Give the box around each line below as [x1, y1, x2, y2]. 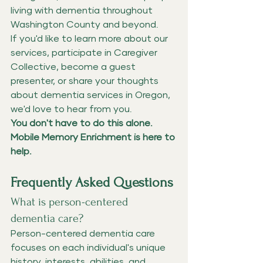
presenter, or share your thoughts [11, 76, 161, 86]
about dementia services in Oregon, [11, 90, 173, 100]
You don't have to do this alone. [11, 118, 155, 128]
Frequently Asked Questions [11, 174, 173, 190]
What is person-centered [11, 195, 131, 208]
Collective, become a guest [11, 62, 138, 72]
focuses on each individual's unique [11, 242, 168, 252]
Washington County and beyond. [11, 19, 159, 29]
